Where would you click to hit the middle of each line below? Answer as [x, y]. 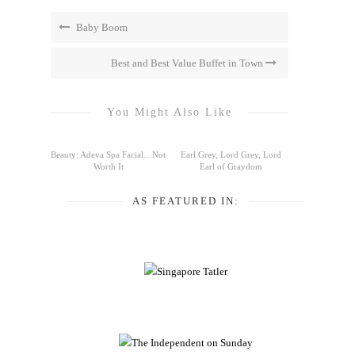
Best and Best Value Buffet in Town [188, 63]
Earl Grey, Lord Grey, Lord [231, 155]
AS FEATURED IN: [185, 201]
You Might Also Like [170, 112]
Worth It [108, 166]
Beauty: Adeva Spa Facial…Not [108, 155]
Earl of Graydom [231, 166]
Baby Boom [101, 27]
